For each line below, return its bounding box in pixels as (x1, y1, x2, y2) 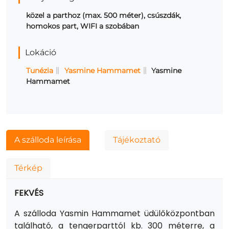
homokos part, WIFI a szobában (26, 21, 139, 31)
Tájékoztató (113, 134, 161, 145)
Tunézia (26, 65, 53, 75)
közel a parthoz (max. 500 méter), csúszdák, (26, 10, 181, 20)
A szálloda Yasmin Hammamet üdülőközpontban (14, 207, 215, 219)
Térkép (14, 163, 42, 173)
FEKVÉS (14, 187, 43, 199)
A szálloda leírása (14, 134, 81, 145)
